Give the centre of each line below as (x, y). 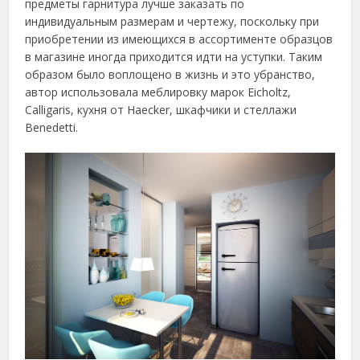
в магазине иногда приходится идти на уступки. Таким (174, 56)
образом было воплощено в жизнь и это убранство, (170, 74)
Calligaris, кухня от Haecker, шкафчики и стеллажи (161, 109)
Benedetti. (52, 127)
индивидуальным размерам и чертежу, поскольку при (172, 21)
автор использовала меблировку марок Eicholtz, (158, 92)
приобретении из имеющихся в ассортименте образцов (179, 39)
